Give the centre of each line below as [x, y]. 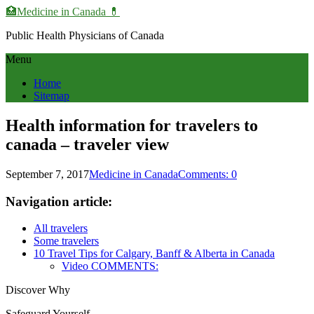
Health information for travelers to [132, 125]
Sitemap [52, 96]
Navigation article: [59, 201]
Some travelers [66, 241]
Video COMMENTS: [110, 266]
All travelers [61, 228]
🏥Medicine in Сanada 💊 [63, 12]
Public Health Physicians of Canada [85, 35]
